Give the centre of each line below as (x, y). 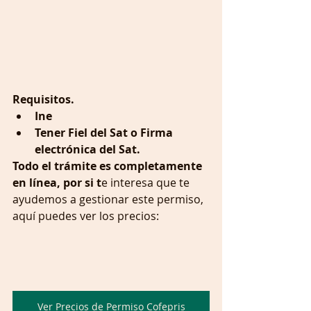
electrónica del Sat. (87, 150)
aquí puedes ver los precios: (86, 216)
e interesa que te (147, 183)
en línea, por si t (57, 183)
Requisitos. (43, 100)
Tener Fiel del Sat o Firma (105, 133)
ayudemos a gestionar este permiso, (109, 200)
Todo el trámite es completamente (109, 166)
